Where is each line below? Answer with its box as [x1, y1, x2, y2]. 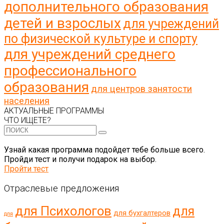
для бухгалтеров [113, 208, 170, 217]
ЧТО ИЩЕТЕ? [4, 115, 51, 125]
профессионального [4, 62, 136, 79]
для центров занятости [91, 83, 192, 94]
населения [4, 95, 49, 106]
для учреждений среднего [4, 46, 175, 63]
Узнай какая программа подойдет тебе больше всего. [4, 145, 205, 155]
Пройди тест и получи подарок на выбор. [4, 154, 156, 164]
